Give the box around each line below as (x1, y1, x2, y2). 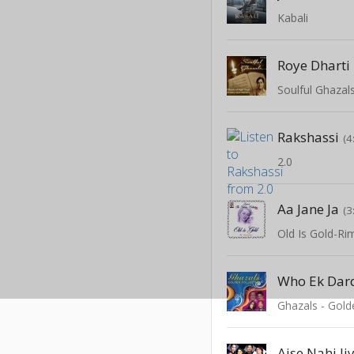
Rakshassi (277, 127, 340, 146)
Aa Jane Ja (277, 199, 340, 218)
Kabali (277, 9, 309, 25)
